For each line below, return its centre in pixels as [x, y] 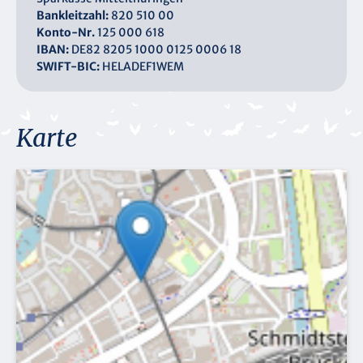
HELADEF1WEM [143, 67]
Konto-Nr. [66, 33]
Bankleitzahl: [73, 16]
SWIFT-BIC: [69, 67]
